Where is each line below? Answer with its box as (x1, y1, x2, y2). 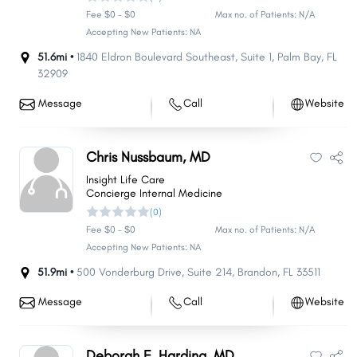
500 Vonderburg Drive (76, 265, 182, 279)
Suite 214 (187, 265, 232, 279)
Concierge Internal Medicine (86, 186, 222, 200)
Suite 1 (241, 50, 272, 64)
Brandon (237, 265, 277, 279)
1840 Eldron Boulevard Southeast (76, 50, 235, 64)
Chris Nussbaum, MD (86, 148, 210, 166)
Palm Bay (277, 50, 321, 64)
